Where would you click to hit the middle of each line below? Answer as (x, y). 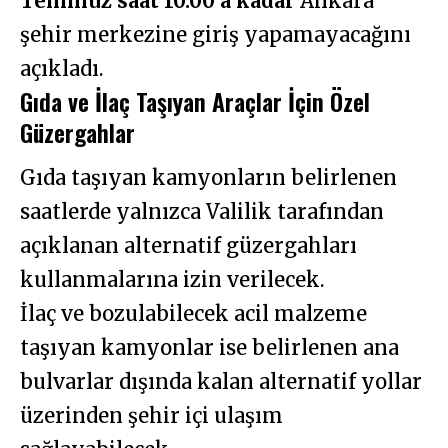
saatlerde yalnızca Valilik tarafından (202, 212)
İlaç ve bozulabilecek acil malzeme (193, 314)
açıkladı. (62, 68)
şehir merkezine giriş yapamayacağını (215, 34)
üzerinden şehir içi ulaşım (151, 416)
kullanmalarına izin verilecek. (172, 280)
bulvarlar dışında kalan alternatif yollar (221, 382)
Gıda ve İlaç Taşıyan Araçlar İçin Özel (195, 100)
